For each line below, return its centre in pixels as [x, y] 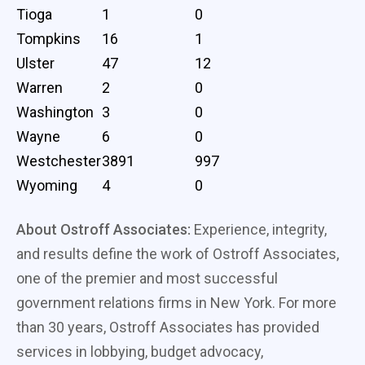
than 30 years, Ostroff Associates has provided [168, 327]
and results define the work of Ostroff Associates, [178, 253]
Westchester [59, 161]
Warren [40, 87]
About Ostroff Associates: [103, 229]
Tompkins [48, 38]
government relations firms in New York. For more [176, 302]
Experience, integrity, [259, 229]
